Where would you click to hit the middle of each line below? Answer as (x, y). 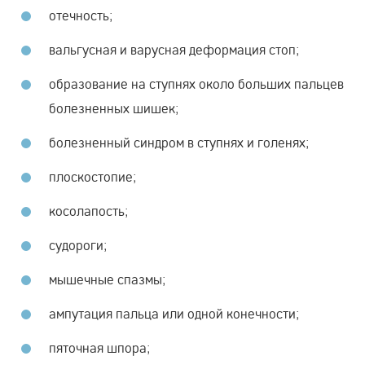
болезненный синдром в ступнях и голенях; (179, 142)
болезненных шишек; (114, 108)
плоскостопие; (92, 176)
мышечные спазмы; (107, 279)
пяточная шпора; (99, 347)
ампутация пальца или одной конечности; (174, 313)
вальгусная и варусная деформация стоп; (174, 49)
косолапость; (88, 210)
